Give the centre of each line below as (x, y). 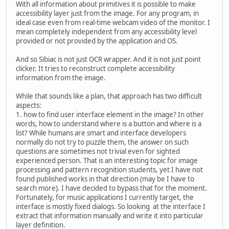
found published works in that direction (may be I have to (105, 179)
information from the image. (61, 77)
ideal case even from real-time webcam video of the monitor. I (113, 22)
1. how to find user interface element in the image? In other (110, 114)
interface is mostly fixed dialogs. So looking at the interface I (111, 206)
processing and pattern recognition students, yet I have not (109, 169)
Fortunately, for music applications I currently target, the (105, 197)
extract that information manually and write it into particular (110, 215)
